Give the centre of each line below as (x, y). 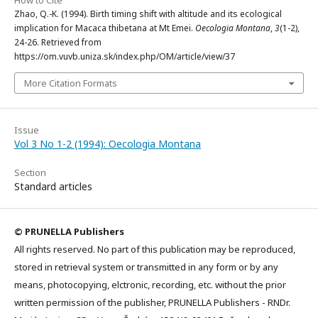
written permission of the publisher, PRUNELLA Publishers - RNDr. (152, 302)
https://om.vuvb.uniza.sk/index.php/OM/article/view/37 (125, 56)
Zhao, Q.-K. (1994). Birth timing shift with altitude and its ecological (148, 13)
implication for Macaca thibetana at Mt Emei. (105, 28)
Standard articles (53, 186)
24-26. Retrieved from (58, 42)
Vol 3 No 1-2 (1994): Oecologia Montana (108, 143)
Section (30, 172)
